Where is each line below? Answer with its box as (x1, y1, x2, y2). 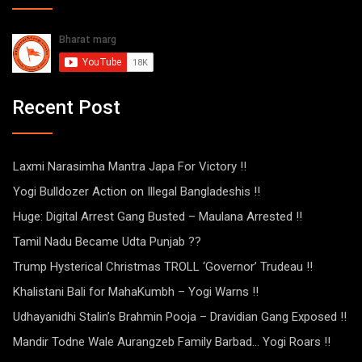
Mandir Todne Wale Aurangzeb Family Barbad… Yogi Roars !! (13, 334, 330, 349)
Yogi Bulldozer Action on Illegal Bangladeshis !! (13, 183, 260, 199)
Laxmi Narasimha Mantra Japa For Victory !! (13, 158, 246, 174)
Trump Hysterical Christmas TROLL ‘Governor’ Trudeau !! (13, 259, 313, 274)
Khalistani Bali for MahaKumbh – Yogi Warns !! (13, 284, 259, 299)
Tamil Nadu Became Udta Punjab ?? (13, 234, 201, 249)
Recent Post (12, 95, 120, 119)
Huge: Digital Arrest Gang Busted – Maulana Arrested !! (13, 208, 302, 224)
